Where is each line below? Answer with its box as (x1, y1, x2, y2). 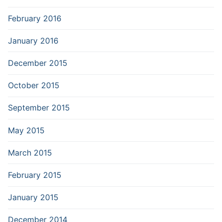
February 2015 (8, 169, 61, 180)
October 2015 (8, 80, 59, 91)
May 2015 (8, 125, 45, 135)
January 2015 (8, 192, 58, 203)
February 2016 (8, 13, 61, 23)
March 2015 (8, 147, 52, 158)
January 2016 (8, 35, 58, 46)
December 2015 (8, 58, 67, 68)
